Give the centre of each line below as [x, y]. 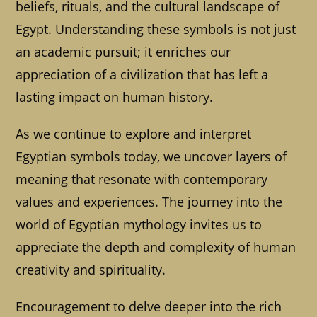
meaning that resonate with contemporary [142, 179]
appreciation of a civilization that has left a [142, 75]
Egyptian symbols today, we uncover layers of [151, 157]
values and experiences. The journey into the [149, 202]
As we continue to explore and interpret [134, 134]
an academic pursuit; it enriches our [123, 52]
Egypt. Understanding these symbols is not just [156, 29]
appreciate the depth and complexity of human [156, 247]
